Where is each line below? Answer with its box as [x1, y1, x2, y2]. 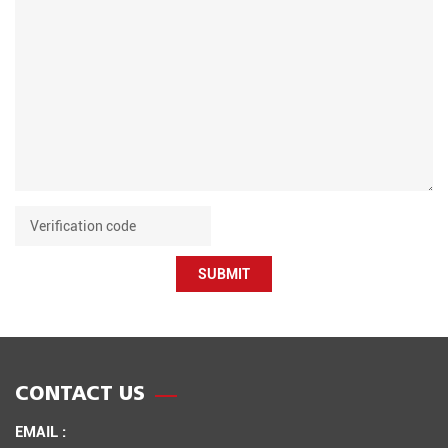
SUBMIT [198, 263, 250, 283]
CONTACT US [15, 379, 145, 405]
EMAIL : [15, 420, 66, 441]
